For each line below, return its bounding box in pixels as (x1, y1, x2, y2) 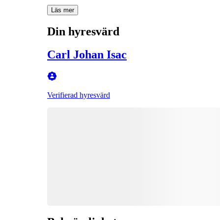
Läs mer (51, 6, 74, 14)
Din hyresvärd (47, 25, 119, 38)
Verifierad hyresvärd (47, 90, 110, 99)
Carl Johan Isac (47, 48, 127, 61)
